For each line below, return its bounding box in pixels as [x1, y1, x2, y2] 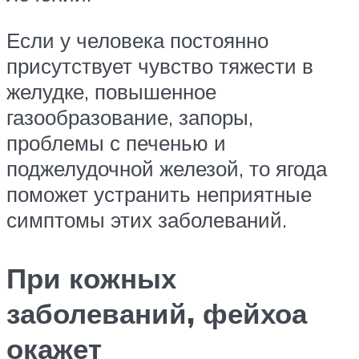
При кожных [6, 260, 176, 296]
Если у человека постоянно [6, 26, 268, 53]
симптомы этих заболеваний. [6, 206, 287, 232]
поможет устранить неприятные [6, 180, 312, 207]
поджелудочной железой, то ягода [6, 155, 327, 181]
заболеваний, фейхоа [6, 296, 307, 332]
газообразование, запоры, [6, 103, 253, 130]
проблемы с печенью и [6, 129, 226, 155]
